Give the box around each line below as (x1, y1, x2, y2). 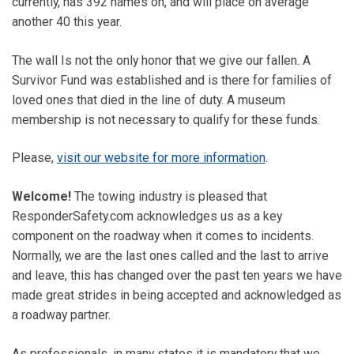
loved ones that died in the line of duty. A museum (12, 92, 285, 107)
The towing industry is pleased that (71, 189, 267, 205)
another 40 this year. (12, 13, 122, 29)
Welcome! (12, 189, 71, 205)
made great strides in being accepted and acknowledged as (12, 288, 341, 303)
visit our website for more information (57, 150, 265, 166)
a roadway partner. (12, 307, 111, 323)
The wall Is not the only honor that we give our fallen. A (12, 52, 311, 68)
